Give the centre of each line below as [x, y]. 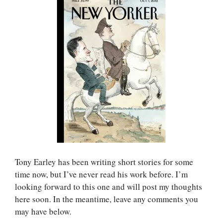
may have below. [43, 211]
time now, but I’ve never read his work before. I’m [101, 174]
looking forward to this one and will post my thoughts [109, 186]
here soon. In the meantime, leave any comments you [107, 199]
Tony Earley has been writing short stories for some [104, 162]
